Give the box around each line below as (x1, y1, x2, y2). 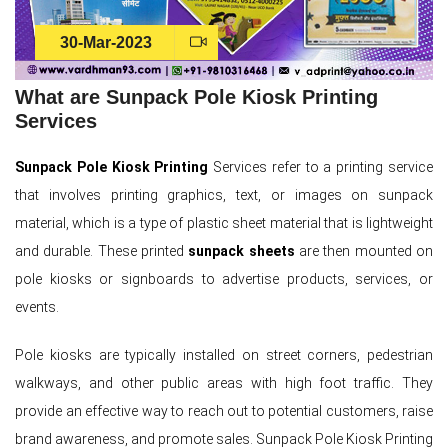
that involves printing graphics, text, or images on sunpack (15, 186, 433, 203)
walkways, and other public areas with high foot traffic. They (15, 374, 433, 391)
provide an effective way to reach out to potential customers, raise (15, 402, 433, 419)
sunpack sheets (188, 242, 300, 259)
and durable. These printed (15, 242, 189, 259)
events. (15, 298, 59, 315)
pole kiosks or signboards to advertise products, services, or (15, 270, 433, 287)
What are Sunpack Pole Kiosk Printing (15, 85, 378, 108)
